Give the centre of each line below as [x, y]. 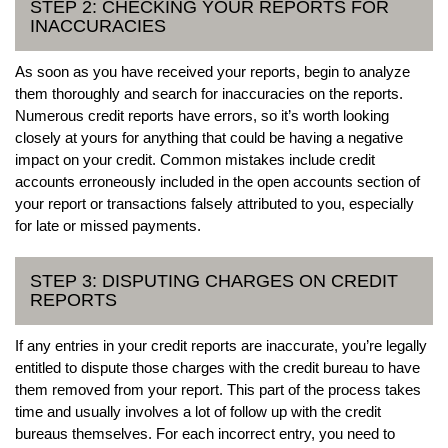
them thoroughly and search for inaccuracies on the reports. [209, 93]
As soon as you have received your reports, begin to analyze [212, 71]
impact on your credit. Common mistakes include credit [195, 159]
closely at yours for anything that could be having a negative [209, 137]
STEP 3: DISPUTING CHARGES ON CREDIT [214, 280]
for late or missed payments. [108, 225]
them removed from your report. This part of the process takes [218, 389]
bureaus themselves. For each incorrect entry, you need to [205, 433]
